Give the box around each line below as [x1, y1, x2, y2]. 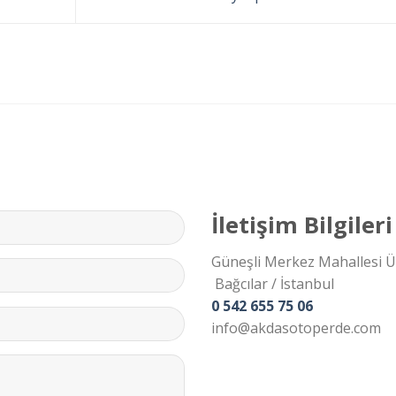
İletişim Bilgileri [211, 209, 392, 240]
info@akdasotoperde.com [211, 317, 381, 338]
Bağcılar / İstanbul [211, 273, 334, 293]
